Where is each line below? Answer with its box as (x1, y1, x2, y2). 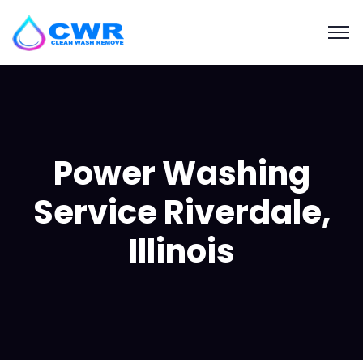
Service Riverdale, (32, 190, 331, 235)
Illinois (128, 228, 235, 274)
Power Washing (53, 151, 310, 196)
